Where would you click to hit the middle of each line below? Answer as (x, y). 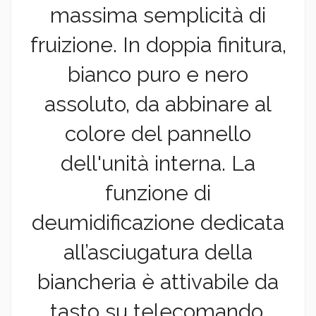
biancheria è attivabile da (158, 282)
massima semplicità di (158, 16)
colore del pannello (158, 134)
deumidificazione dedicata (158, 223)
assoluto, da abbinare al (158, 104)
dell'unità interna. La (158, 164)
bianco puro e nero (158, 75)
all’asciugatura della (158, 253)
